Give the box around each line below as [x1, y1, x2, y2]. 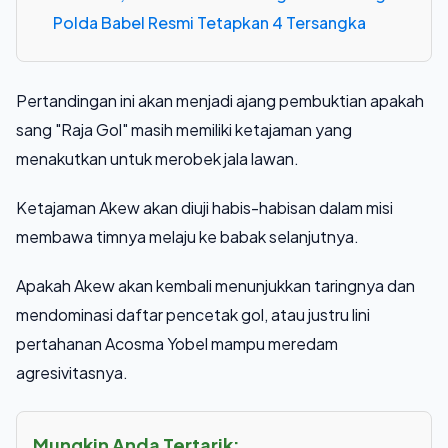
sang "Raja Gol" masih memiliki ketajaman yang [16, 118, 352, 140]
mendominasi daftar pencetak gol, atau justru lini [16, 303, 370, 325]
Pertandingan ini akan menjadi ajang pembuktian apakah [16, 89, 424, 111]
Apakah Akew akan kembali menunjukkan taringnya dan [16, 274, 415, 296]
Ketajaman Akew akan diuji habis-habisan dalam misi [16, 196, 393, 218]
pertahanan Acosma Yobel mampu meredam [16, 332, 338, 354]
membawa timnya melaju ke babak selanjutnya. [16, 225, 359, 247]
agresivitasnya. [16, 361, 128, 383]
